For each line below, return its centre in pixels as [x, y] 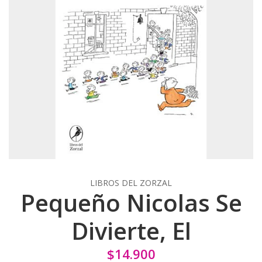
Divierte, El [131, 230]
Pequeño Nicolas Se [131, 202]
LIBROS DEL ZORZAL [131, 182]
